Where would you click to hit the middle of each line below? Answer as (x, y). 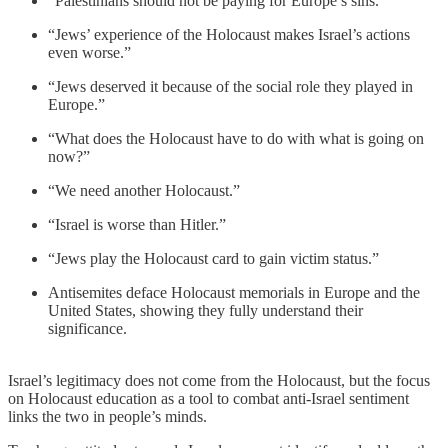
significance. (87, 328)
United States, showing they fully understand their (205, 310)
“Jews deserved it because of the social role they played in (230, 86)
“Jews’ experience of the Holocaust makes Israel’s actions (229, 34)
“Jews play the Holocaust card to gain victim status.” (213, 258)
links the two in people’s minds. (107, 416)
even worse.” (89, 52)
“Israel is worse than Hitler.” (137, 224)
